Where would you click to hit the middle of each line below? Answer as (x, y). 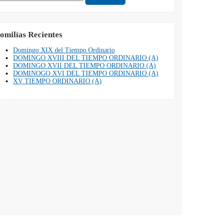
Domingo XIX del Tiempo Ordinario (64, 50)
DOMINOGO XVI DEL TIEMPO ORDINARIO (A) (86, 73)
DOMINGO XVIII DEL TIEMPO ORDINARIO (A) (86, 58)
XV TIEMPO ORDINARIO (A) (57, 81)
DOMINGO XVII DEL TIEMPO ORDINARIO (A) (85, 66)
